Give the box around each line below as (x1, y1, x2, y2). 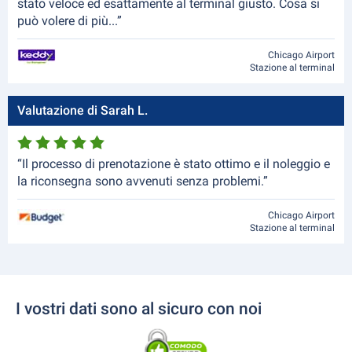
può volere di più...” (17, 13, 122, 28)
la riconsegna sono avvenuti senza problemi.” (17, 173, 268, 189)
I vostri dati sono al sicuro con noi (16, 299, 262, 318)
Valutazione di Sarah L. (17, 102, 148, 118)
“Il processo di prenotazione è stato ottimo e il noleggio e (17, 156, 330, 171)
